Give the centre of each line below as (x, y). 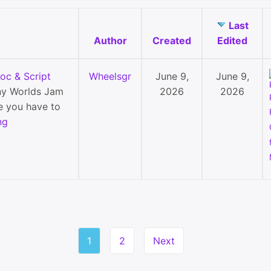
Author (110, 41)
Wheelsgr (110, 77)
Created (172, 41)
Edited (232, 41)
